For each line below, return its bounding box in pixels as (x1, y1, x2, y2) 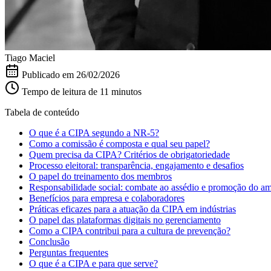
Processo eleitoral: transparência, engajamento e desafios (29, 160, 244, 171)
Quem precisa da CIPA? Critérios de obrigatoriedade (29, 149, 230, 160)
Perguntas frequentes (29, 247, 108, 258)
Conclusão (29, 236, 70, 247)
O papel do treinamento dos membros (29, 171, 172, 181)
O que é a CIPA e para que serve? (29, 258, 158, 269)
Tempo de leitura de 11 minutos (22, 86, 142, 97)
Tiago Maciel (5, 52, 55, 63)
